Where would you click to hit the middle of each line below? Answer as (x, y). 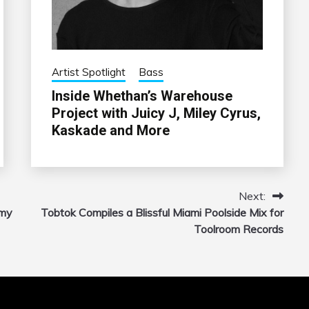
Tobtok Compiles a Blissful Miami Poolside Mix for (162, 212)
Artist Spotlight (88, 72)
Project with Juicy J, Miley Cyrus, (156, 113)
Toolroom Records (238, 229)
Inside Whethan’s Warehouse (142, 96)
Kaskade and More (110, 130)
